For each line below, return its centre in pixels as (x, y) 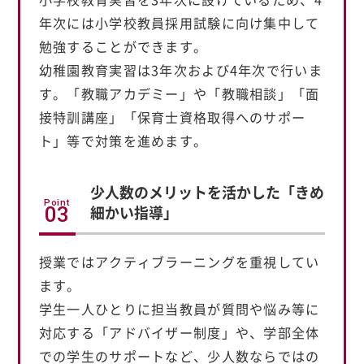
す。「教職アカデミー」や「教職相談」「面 (179, 93)
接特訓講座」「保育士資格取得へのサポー (172, 117)
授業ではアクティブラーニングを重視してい (179, 262)
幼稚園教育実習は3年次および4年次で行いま (180, 69)
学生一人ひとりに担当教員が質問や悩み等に (179, 309)
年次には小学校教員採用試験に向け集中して (179, 22)
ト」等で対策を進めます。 (123, 140)
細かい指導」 (134, 212)
